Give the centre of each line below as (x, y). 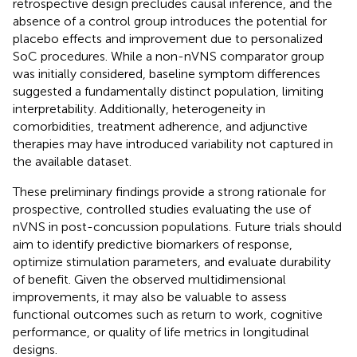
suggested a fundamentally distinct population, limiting (168, 91)
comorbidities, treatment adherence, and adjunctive (160, 126)
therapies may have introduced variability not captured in (173, 143)
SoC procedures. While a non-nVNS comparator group (169, 56)
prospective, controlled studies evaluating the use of (162, 209)
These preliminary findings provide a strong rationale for (169, 191)
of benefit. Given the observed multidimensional (149, 279)
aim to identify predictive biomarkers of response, (153, 244)
